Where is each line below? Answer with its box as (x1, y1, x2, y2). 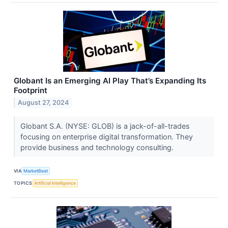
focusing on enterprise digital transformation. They (20, 132, 193, 141)
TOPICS (14, 180, 33, 186)
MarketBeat (23, 168, 48, 174)
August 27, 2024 (18, 99, 69, 107)
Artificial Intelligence (34, 180, 76, 186)
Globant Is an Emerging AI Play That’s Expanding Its (14, 75, 206, 85)
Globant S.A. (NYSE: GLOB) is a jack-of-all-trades (20, 121, 190, 130)
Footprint (14, 85, 47, 95)
